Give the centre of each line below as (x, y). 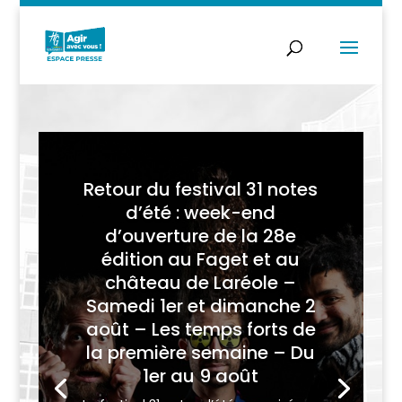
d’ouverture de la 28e (201, 236)
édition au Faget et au (201, 260)
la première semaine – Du (201, 353)
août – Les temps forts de (201, 330)
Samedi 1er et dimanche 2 (201, 306)
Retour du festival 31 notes (201, 190)
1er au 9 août (201, 376)
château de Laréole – (201, 283)
